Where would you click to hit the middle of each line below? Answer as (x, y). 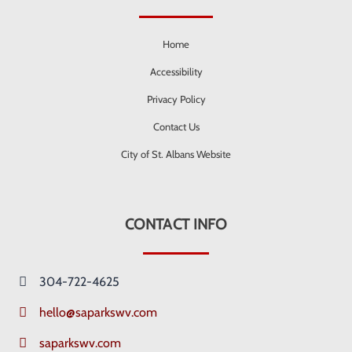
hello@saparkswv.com (99, 313)
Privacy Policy (176, 99)
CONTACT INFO (176, 224)
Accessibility (176, 72)
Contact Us (176, 127)
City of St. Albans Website (176, 154)
